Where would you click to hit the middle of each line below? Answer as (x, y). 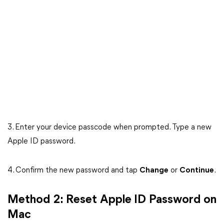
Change (154, 170)
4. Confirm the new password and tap (73, 170)
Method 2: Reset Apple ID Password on (112, 200)
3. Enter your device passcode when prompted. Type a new (109, 127)
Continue (197, 170)
